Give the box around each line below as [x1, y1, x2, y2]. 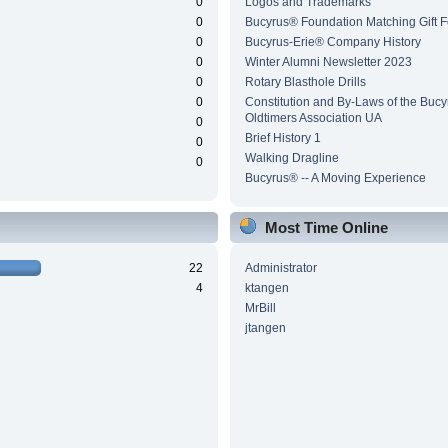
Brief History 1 [244, 131, 321, 146]
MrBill [244, 301, 276, 316]
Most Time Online [264, 219, 388, 237]
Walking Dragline [244, 151, 339, 166]
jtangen [244, 321, 286, 336]
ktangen [244, 281, 289, 296]
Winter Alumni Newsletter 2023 [244, 55, 412, 70]
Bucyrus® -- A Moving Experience [244, 171, 426, 186]
